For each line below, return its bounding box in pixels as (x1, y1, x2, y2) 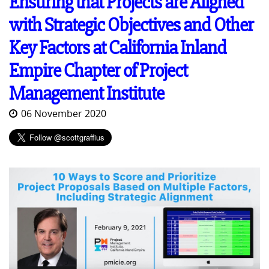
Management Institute (9, 82, 164, 105)
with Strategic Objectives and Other (9, 14, 253, 37)
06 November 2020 (21, 107, 106, 121)
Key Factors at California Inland (9, 37, 226, 59)
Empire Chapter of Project (9, 59, 187, 82)
